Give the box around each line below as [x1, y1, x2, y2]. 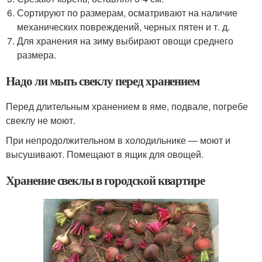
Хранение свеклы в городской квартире [6, 171, 205, 189]
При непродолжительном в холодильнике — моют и [6, 133, 230, 147]
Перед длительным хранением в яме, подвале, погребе [6, 99, 248, 113]
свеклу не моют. [6, 113, 75, 127]
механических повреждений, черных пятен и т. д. [17, 20, 230, 34]
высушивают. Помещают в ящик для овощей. [6, 147, 204, 161]
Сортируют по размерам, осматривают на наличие [17, 6, 238, 20]
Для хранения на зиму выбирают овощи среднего [17, 34, 234, 48]
